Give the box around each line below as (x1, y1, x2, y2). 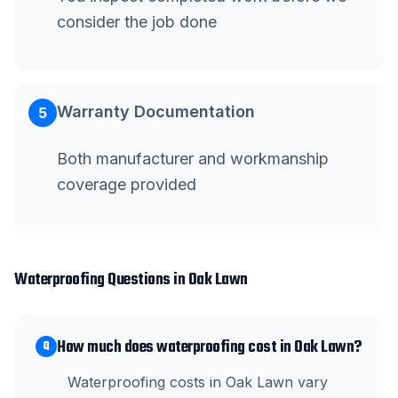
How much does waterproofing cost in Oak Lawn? (57, 335, 362, 361)
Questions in (104, 267, 188, 293)
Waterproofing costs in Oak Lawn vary (68, 373, 328, 391)
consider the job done (57, 12, 217, 31)
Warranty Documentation (57, 102, 255, 121)
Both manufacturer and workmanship (57, 149, 329, 168)
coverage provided (57, 175, 196, 194)
